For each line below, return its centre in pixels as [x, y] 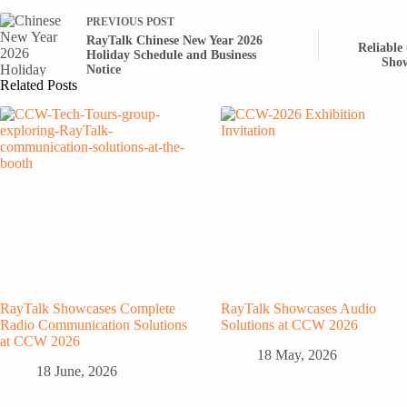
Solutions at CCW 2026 [290, 324]
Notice [104, 69]
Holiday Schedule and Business [171, 55]
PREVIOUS [116, 21]
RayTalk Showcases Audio [299, 308]
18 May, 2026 [298, 354]
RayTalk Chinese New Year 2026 [174, 40]
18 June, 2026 [77, 371]
